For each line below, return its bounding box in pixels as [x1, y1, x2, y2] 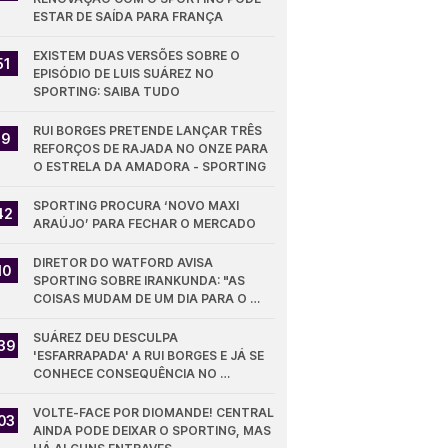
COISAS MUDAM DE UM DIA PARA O [33, 291, 248, 306]
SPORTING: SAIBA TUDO [33, 84, 181, 99]
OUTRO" [33, 309, 86, 324]
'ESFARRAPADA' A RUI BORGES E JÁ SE [33, 348, 265, 363]
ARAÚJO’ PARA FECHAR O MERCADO [33, 216, 257, 231]
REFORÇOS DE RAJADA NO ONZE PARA [33, 141, 269, 156]
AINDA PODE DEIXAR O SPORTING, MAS [33, 423, 272, 438]
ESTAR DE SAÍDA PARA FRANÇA [33, 9, 224, 24]
